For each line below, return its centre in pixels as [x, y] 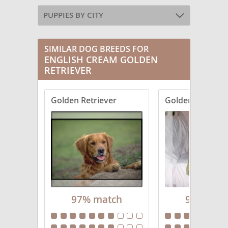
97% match [97, 199]
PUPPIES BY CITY [73, 15]
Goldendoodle [192, 100]
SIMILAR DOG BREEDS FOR [96, 49]
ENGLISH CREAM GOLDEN [101, 59]
